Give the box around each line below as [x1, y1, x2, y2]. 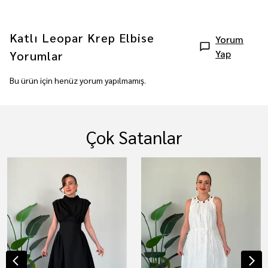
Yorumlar [10, 48, 63, 63]
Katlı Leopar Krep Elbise [10, 30, 154, 45]
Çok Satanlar [86, 126, 182, 148]
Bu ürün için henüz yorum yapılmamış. [10, 75, 146, 86]
